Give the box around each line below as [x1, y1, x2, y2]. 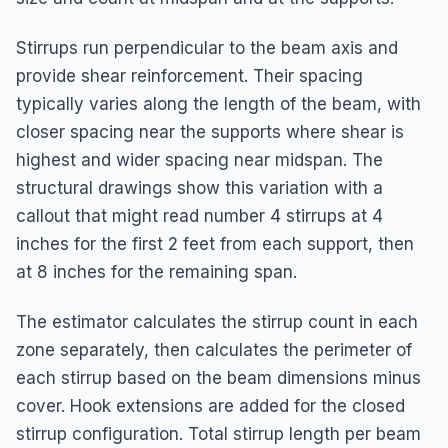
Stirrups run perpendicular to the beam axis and [16, 37, 398, 58]
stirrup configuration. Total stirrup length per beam [16, 423, 421, 444]
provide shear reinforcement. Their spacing [16, 65, 363, 86]
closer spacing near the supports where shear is [16, 121, 404, 142]
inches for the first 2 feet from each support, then [16, 233, 414, 254]
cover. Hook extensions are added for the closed [16, 395, 405, 416]
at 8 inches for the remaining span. [16, 261, 297, 282]
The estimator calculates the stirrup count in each [16, 311, 418, 332]
